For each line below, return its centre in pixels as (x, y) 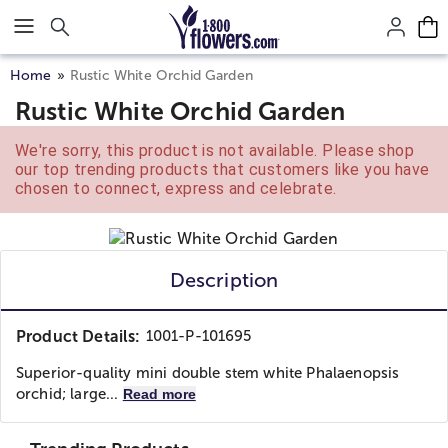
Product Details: (78, 336)
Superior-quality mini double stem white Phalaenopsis (208, 373)
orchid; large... (69, 394)
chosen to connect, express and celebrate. (176, 188)
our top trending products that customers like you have (222, 169)
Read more (159, 394)
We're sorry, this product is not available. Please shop (215, 150)
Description (224, 280)
